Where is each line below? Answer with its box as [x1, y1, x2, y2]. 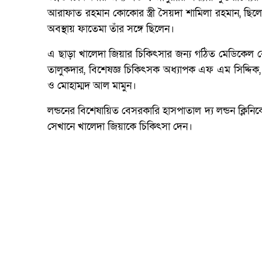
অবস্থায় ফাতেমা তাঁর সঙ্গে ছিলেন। [47, 22, 174, 36]
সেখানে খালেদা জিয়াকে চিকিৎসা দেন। [47, 119, 192, 133]
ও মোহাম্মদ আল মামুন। [47, 78, 136, 92]
